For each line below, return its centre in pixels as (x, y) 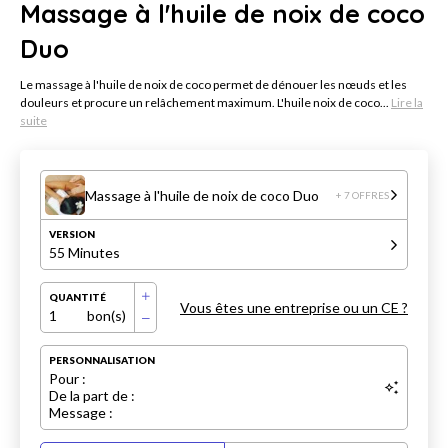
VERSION (72, 234)
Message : (81, 413)
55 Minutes (84, 253)
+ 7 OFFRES (362, 195)
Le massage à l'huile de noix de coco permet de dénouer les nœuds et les (213, 85)
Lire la (407, 103)
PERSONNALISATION (102, 360)
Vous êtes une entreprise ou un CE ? (294, 308)
